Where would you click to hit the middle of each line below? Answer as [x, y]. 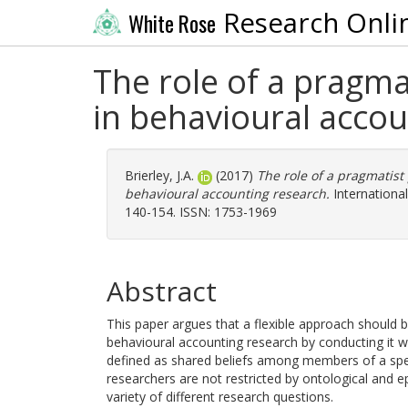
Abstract [162, 291]
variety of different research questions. [220, 397]
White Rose [172, 23]
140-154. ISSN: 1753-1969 [201, 212]
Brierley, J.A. [159, 175]
